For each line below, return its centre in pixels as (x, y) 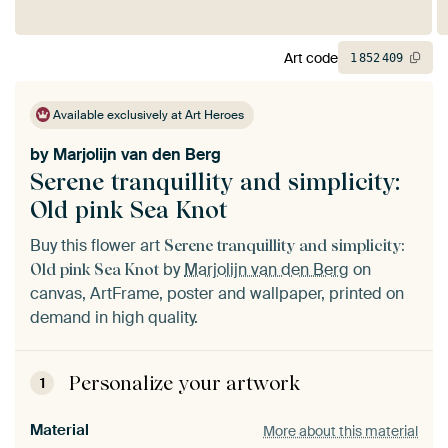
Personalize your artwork (184, 383)
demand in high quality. (114, 318)
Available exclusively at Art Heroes (147, 115)
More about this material (340, 430)
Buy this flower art (97, 246)
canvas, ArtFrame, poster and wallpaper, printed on (217, 294)
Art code (311, 57)
